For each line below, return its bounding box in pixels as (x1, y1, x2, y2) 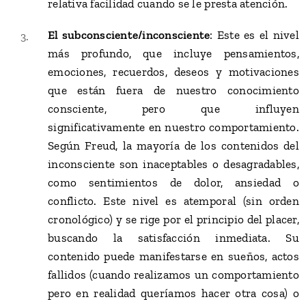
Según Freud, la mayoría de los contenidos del (48, 139, 299, 152)
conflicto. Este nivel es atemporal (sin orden (48, 194, 299, 208)
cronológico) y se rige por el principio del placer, (48, 212, 299, 226)
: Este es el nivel (210, 28, 300, 42)
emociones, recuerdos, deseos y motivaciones (48, 65, 299, 79)
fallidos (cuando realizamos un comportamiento (48, 268, 299, 281)
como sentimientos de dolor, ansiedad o (48, 176, 299, 189)
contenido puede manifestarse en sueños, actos (48, 249, 299, 263)
